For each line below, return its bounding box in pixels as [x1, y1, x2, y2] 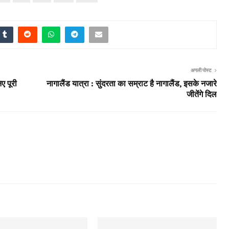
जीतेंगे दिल [187, 89, 217, 99]
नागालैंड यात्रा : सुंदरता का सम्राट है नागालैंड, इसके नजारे [47, 78, 217, 88]
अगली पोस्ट [191, 67, 212, 74]
